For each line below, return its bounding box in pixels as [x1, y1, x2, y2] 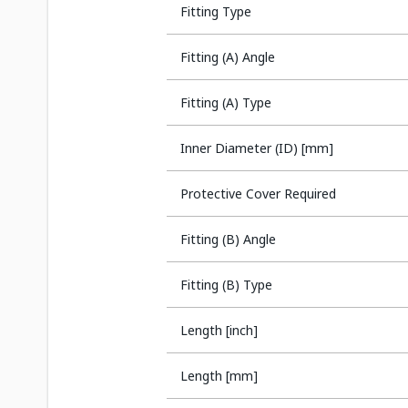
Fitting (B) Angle [180, 230, 276, 248]
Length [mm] [180, 367, 258, 384]
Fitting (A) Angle [180, 48, 275, 66]
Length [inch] [180, 321, 258, 339]
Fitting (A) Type [180, 94, 271, 111]
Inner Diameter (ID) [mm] [180, 139, 333, 157]
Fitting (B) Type [180, 276, 272, 293]
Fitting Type [180, 3, 251, 20]
